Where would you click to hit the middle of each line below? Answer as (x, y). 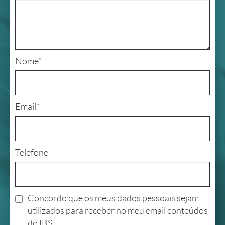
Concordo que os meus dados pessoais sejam (113, 198)
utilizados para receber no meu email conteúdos (118, 211)
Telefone (32, 152)
